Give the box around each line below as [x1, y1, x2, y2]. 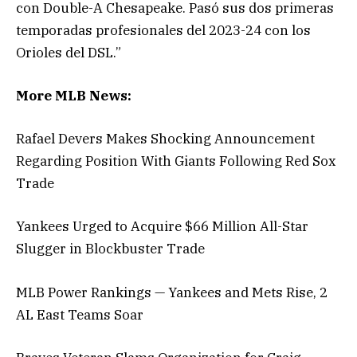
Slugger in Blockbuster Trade [16, 240, 205, 258]
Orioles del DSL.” [16, 43, 121, 61]
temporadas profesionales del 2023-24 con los [16, 21, 311, 39]
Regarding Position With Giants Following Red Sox [16, 152, 336, 171]
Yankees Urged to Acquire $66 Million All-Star [16, 218, 308, 236]
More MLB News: [16, 87, 131, 105]
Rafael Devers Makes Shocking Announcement [16, 130, 315, 148]
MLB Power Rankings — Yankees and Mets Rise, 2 [16, 283, 328, 301]
